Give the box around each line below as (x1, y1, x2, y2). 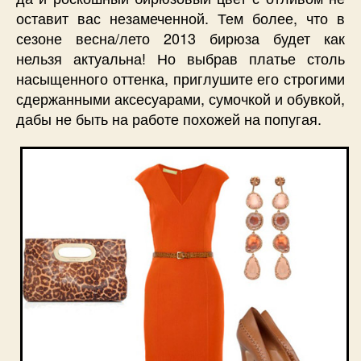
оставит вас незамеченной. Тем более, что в (16, 6, 345, 28)
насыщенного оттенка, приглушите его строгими (16, 67, 345, 89)
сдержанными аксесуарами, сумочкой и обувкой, (16, 87, 345, 109)
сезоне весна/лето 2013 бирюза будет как (16, 27, 345, 48)
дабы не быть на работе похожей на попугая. (16, 107, 322, 129)
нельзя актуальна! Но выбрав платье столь (16, 47, 345, 68)
